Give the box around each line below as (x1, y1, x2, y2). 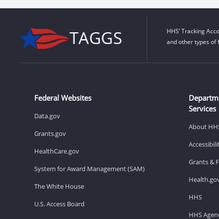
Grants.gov (34, 129, 66, 138)
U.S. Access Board (34, 199, 85, 208)
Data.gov (34, 111, 60, 120)
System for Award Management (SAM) (34, 164, 145, 173)
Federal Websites (34, 92, 91, 103)
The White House (34, 181, 84, 191)
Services (189, 103, 216, 113)
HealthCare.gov (34, 146, 79, 155)
